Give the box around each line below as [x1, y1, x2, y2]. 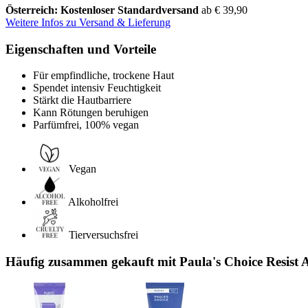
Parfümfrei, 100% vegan [33, 119, 139, 131]
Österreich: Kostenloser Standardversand [5, 3, 201, 16]
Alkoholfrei [68, 196, 118, 208]
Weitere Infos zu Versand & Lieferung [5, 16, 170, 28]
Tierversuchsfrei [69, 229, 138, 241]
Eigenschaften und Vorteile [5, 41, 156, 56]
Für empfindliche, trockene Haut [33, 69, 174, 82]
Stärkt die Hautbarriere [33, 94, 131, 107]
